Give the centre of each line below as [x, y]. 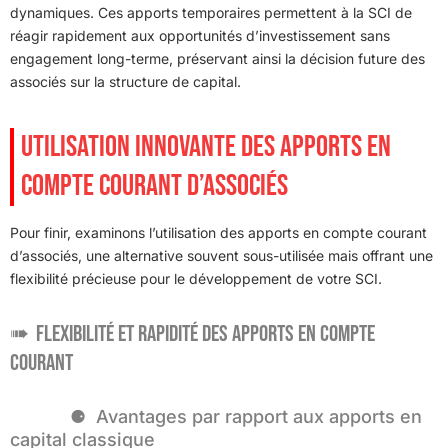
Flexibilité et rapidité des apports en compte [205, 333]
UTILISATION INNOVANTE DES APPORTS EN [206, 146]
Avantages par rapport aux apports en [259, 416]
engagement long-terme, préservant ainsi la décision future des [217, 58]
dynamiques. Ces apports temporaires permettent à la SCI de [211, 12]
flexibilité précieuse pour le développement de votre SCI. [196, 278]
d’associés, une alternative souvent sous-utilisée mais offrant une [221, 255]
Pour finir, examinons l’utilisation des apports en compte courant [218, 232]
